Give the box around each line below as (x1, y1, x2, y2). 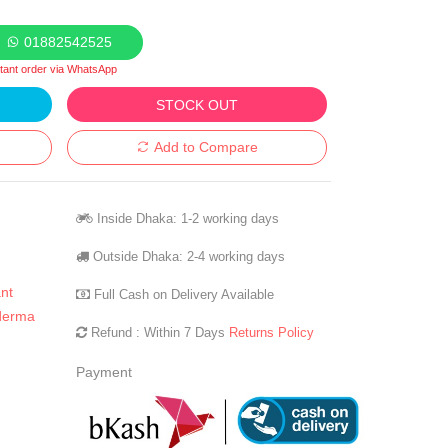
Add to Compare (153, 139, 258, 155)
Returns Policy (229, 325, 314, 340)
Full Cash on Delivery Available (90, 287, 274, 302)
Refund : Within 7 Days (87, 325, 229, 340)
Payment (76, 364, 132, 380)
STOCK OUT (155, 96, 238, 113)
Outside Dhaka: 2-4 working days (89, 249, 285, 264)
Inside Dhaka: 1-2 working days (93, 211, 279, 226)
